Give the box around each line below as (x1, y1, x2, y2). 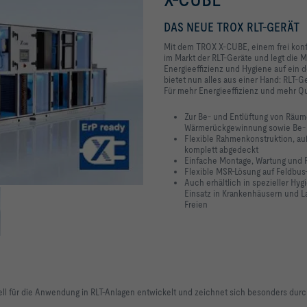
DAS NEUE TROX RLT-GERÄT (164, 20, 299, 34)
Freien (184, 199, 208, 210)
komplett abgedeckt (184, 144, 258, 155)
